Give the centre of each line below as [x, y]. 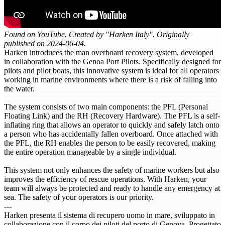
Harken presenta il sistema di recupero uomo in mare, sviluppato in [109, 215]
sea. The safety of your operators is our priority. [79, 197]
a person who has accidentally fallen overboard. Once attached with [111, 134]
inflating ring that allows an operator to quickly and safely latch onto [112, 125]
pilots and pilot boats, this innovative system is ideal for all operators [111, 70]
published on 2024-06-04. [45, 43]
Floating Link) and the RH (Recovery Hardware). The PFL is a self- [112, 116]
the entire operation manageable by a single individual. [90, 152]
